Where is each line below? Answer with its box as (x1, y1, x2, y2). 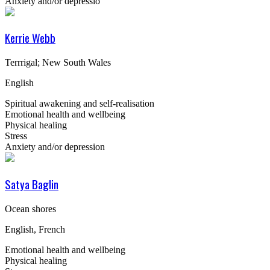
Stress (5, 131, 27, 142)
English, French (5, 224, 65, 234)
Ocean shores (5, 203, 56, 214)
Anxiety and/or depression (5, 142, 105, 152)
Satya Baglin (5, 175, 58, 192)
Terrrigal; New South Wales (5, 57, 111, 68)
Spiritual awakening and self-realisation (5, 98, 154, 109)
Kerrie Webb (5, 30, 55, 46)
